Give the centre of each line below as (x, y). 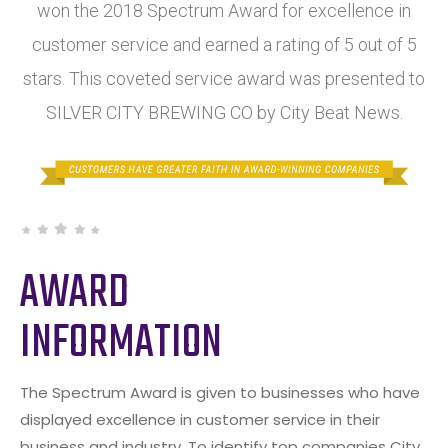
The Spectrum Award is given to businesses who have (220, 392)
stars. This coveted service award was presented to (224, 78)
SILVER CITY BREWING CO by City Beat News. (224, 112)
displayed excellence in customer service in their (200, 419)
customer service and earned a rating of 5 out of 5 (224, 44)
